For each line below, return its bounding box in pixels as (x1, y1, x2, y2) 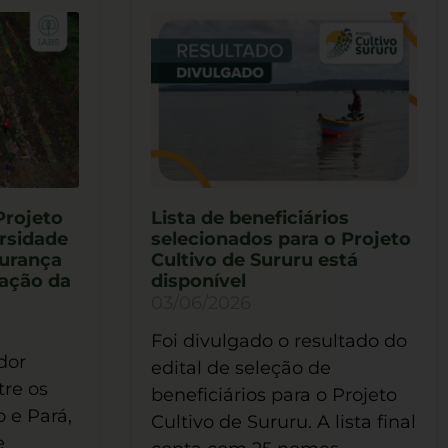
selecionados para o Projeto (150, 228, 411, 251)
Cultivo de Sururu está (150, 249, 358, 272)
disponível (150, 270, 246, 293)
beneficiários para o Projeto (150, 384, 397, 407)
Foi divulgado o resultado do (150, 330, 407, 353)
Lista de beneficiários (150, 207, 349, 230)
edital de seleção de (150, 357, 331, 380)
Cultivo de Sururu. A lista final (150, 411, 416, 434)
